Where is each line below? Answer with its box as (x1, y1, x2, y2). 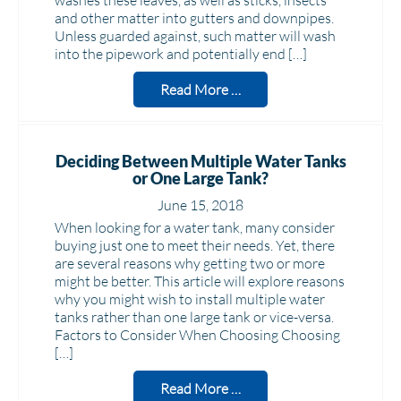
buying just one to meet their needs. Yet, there (55, 236, 335, 254)
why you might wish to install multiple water (55, 290, 325, 308)
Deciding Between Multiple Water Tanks (55, 151, 346, 171)
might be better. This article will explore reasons (55, 272, 345, 290)
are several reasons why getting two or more (55, 254, 325, 272)
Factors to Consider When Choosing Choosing (55, 326, 340, 344)
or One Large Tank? (132, 168, 269, 188)
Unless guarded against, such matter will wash (55, 27, 336, 45)
